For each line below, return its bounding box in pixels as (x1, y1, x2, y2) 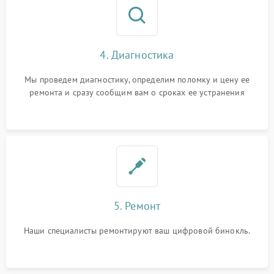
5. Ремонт (113, 199, 161, 213)
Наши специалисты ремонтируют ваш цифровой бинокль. (23, 225, 251, 236)
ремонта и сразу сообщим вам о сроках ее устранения (29, 87, 245, 98)
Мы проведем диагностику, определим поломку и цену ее (24, 74, 250, 85)
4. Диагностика (100, 48, 174, 62)
